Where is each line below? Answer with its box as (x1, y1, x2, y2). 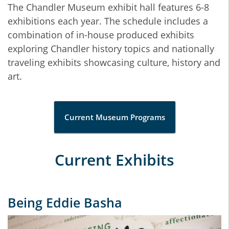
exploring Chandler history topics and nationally (8, 42, 214, 55)
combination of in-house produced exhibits (8, 29, 194, 41)
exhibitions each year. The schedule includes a (8, 15, 208, 27)
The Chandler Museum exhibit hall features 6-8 (8, 1, 209, 13)
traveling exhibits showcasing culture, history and (8, 56, 220, 68)
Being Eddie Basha (8, 194, 122, 211)
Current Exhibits (55, 149, 174, 170)
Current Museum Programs (64, 112, 165, 122)
